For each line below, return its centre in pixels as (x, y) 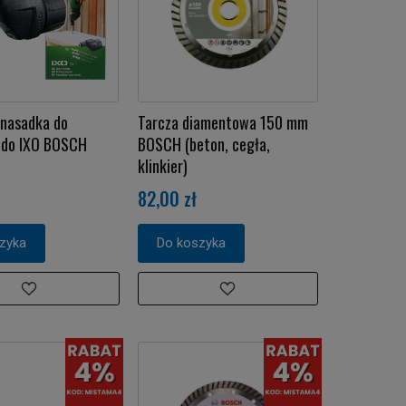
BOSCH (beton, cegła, (203, 144)
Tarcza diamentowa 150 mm (222, 122)
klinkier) (162, 165)
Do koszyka (191, 242)
